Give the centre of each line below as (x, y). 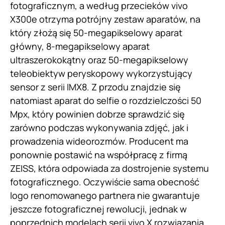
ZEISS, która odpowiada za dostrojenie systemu (109, 168)
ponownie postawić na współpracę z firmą (99, 155)
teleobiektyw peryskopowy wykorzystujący (101, 74)
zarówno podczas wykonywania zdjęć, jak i (99, 128)
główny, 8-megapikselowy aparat (80, 46)
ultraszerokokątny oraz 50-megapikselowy (99, 60)
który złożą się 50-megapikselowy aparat (96, 33)
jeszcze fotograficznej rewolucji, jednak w (98, 209)
